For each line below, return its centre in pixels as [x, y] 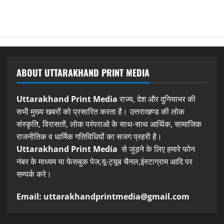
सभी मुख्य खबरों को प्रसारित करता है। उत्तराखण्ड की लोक [101, 112]
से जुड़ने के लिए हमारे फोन [157, 149]
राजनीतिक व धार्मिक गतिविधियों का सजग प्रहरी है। [89, 137]
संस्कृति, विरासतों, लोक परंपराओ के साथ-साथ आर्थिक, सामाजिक [109, 124]
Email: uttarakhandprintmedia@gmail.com [103, 197]
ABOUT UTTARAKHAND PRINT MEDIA [83, 73]
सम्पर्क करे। [34, 174]
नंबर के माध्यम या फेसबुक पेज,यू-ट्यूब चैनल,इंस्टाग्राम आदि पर [105, 162]
